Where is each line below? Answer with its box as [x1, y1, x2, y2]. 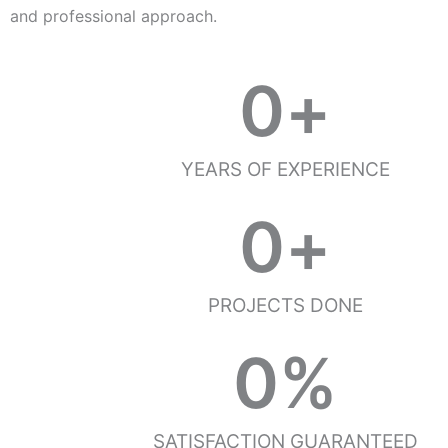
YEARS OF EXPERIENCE [180, 158, 390, 182]
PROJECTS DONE [207, 294, 363, 318]
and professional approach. [10, 6, 217, 27]
